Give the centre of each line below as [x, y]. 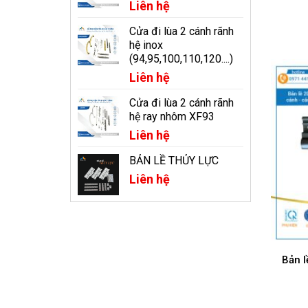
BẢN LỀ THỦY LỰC [174, 161]
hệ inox [146, 45]
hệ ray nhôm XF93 [172, 117]
